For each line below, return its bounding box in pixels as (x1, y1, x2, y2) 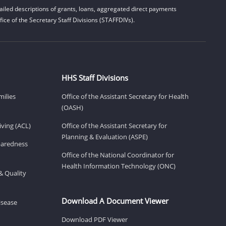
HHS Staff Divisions (62, 72, 128, 83)
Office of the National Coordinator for (62, 150, 174, 159)
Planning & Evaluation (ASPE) (62, 132, 148, 141)
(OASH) (62, 102, 83, 112)
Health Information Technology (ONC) (62, 161, 176, 171)
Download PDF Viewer (62, 214, 128, 224)
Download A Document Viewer (62, 195, 168, 206)
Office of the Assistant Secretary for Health (62, 91, 189, 101)
